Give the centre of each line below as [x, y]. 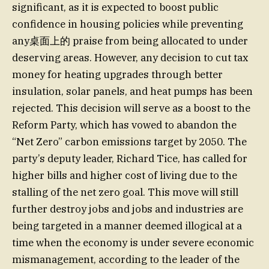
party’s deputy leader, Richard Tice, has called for [130, 159]
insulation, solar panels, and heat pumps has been [132, 92]
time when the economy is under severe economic [133, 243]
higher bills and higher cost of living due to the [125, 176]
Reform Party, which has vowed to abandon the [124, 125]
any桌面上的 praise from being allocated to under [130, 41]
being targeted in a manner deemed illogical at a [127, 226]
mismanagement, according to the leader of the [126, 260]
